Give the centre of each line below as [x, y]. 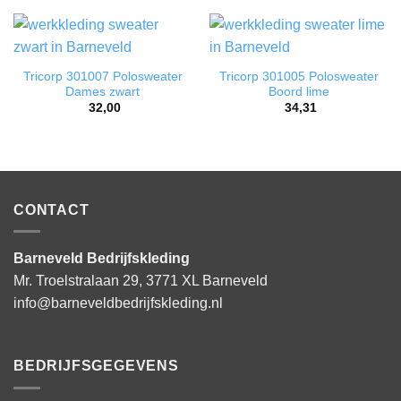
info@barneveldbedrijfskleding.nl [118, 303]
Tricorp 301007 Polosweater [102, 76]
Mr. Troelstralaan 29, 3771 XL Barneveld [141, 281]
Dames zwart [102, 91]
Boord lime [299, 91]
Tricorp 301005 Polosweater [299, 76]
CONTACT [51, 209]
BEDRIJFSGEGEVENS [96, 366]
